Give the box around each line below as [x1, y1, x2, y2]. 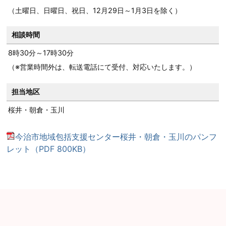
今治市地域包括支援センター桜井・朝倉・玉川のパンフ [15, 132, 217, 142]
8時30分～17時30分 [8, 48, 74, 58]
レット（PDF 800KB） [7, 144, 91, 154]
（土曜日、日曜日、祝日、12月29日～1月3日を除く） [8, 6, 182, 15]
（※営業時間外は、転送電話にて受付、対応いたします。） [8, 63, 197, 72]
